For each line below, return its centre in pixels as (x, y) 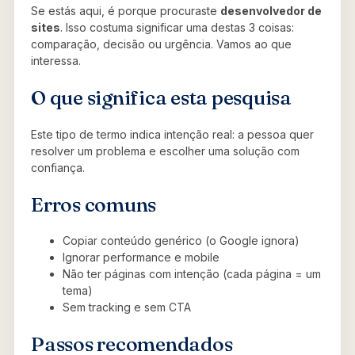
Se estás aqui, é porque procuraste (126, 11)
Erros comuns (94, 204)
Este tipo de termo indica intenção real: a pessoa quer (172, 134)
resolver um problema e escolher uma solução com (165, 151)
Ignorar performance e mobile (141, 258)
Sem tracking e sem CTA (127, 307)
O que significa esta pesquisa (161, 98)
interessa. (56, 61)
